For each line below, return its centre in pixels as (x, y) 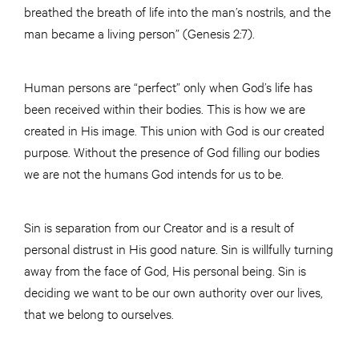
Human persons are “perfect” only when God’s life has (168, 87)
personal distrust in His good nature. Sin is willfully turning (179, 248)
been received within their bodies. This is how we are (165, 108)
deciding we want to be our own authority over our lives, (173, 292)
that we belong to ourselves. (101, 313)
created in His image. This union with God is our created (174, 130)
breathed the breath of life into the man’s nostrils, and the (177, 11)
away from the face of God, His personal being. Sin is (165, 270)
